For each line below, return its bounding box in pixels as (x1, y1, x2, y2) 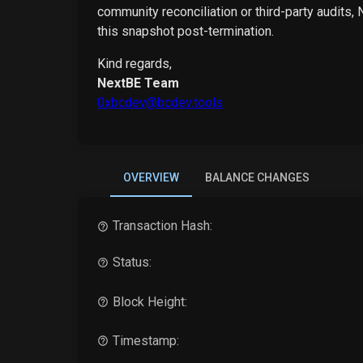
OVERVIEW (123, 170, 179, 184)
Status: (113, 254, 152, 271)
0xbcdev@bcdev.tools (97, 95, 223, 111)
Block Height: (113, 293, 188, 310)
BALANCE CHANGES (205, 170, 310, 184)
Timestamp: (113, 332, 180, 348)
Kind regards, (97, 56, 172, 72)
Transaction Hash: (113, 218, 213, 234)
